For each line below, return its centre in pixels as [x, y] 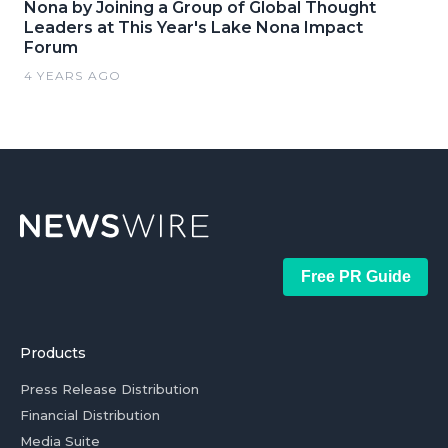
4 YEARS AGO [73, 75]
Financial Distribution [90, 415]
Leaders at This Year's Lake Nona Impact [193, 27]
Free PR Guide [355, 276]
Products [53, 353]
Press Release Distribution [109, 389]
